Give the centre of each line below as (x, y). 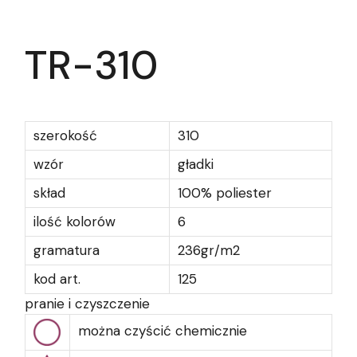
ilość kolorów (75, 222)
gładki (196, 164)
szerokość (65, 135)
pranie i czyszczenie (87, 304)
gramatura (67, 250)
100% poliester (225, 193)
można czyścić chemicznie (163, 331)
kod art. (57, 279)
